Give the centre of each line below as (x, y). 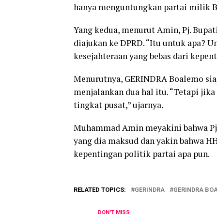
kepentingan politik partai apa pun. (142, 154)
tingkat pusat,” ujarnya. (118, 105)
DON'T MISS (114, 212)
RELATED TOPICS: (100, 190)
